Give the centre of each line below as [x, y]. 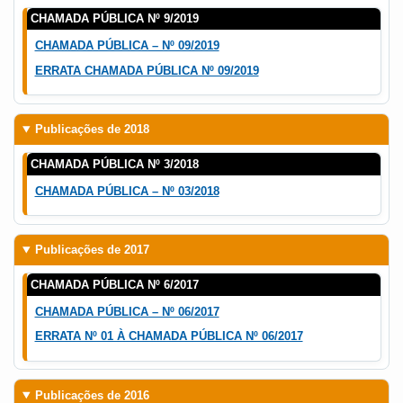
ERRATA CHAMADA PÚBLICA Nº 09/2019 [147, 70]
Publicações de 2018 [92, 130]
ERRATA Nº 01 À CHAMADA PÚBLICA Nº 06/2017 [169, 336]
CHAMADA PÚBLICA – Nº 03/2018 [127, 191]
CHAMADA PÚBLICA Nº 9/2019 [115, 19]
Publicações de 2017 [92, 250]
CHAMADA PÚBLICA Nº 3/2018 [115, 164]
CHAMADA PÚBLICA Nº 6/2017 [115, 285]
